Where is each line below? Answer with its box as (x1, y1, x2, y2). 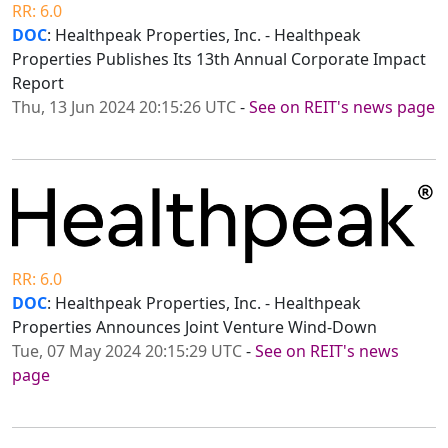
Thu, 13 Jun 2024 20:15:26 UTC (12, 95, 236, 118)
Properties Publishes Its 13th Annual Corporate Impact (12, 47, 426, 70)
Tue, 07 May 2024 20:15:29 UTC (12, 340, 242, 363)
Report (12, 71, 64, 94)
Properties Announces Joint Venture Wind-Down (12, 316, 377, 339)
